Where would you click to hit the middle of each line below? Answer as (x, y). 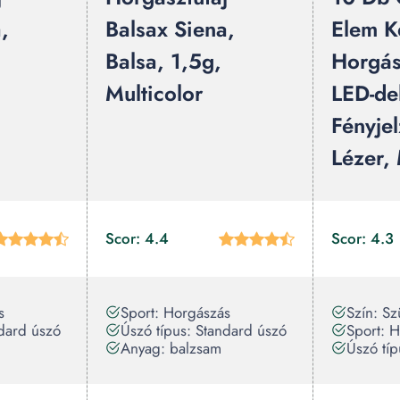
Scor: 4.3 (362, 238)
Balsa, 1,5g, (163, 61)
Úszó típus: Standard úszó (204, 330)
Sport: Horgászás (175, 312)
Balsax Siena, (170, 29)
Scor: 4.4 (137, 238)
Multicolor (154, 93)
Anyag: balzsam (171, 348)
